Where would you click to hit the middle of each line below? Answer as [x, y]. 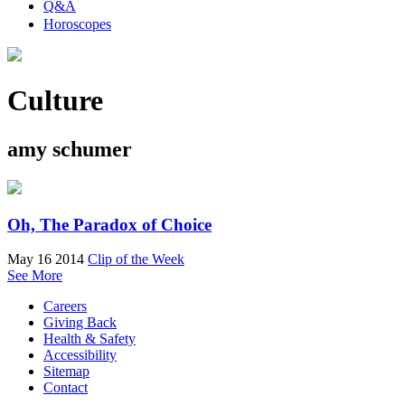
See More [35, 276]
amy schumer [70, 149]
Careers [65, 306]
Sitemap [66, 372]
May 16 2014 [46, 259]
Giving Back [80, 323]
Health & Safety [89, 339]
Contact [66, 388]
